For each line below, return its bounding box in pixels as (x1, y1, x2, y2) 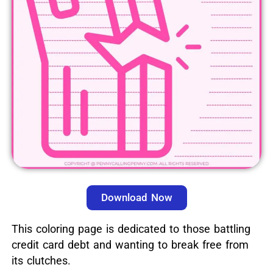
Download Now (101, 191, 172, 204)
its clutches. (11, 254, 71, 268)
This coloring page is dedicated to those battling (11, 222, 250, 236)
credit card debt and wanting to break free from (11, 238, 249, 252)
